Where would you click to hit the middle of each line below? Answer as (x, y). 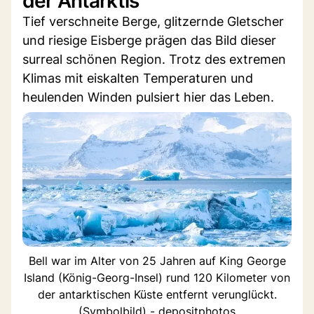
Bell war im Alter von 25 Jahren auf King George (157, 260)
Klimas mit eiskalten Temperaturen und (138, 78)
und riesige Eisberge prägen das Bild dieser (149, 40)
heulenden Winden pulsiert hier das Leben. (148, 97)
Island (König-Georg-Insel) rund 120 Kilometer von (157, 277)
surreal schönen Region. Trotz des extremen (154, 59)
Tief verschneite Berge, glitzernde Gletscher (153, 21)
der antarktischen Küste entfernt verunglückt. (157, 294)
